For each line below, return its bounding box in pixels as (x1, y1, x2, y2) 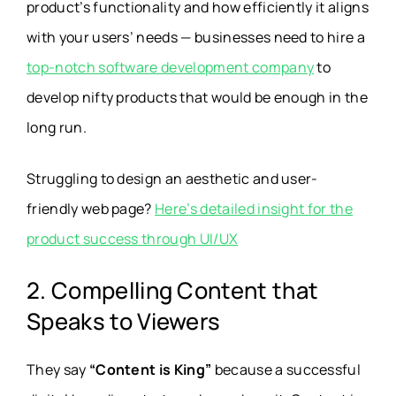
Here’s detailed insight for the (155, 199, 354, 219)
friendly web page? (27, 199, 156, 219)
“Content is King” (88, 360, 212, 380)
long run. (27, 118, 87, 138)
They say (27, 360, 89, 380)
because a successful (211, 360, 362, 380)
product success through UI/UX (27, 229, 239, 249)
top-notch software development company (27, 57, 315, 78)
